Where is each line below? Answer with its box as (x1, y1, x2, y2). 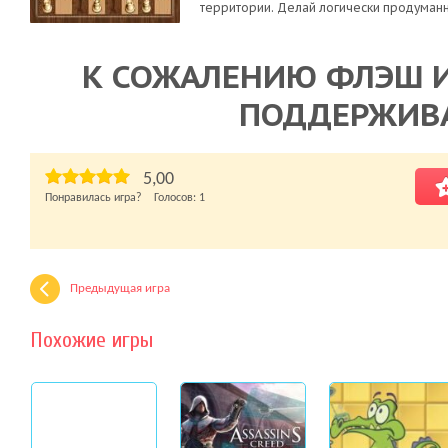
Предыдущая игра (70, 282, 170, 295)
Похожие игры (30, 327, 153, 353)
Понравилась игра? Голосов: (45, 192, 199, 204)
